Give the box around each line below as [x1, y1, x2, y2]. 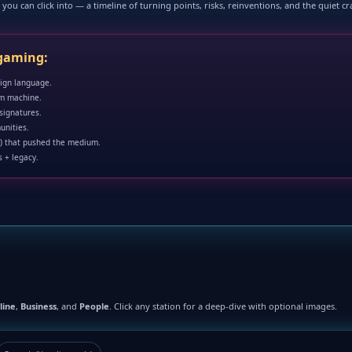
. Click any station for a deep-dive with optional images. [109, 300, 337, 312]
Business [20, 300, 57, 312]
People [79, 300, 109, 312]
